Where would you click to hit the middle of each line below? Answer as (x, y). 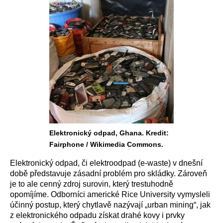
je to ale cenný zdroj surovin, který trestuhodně (92, 184)
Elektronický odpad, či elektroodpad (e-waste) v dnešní (106, 163)
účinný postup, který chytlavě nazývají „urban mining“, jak (110, 205)
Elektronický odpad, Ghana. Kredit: (109, 133)
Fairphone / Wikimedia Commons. (106, 144)
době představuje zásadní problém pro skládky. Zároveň (109, 173)
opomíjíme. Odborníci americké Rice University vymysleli (110, 194)
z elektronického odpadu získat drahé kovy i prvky (97, 215)
